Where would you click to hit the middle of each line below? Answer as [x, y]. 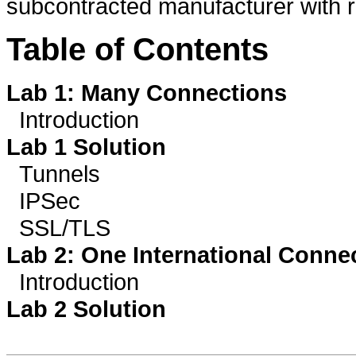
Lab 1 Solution [86, 146]
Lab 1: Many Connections [147, 92]
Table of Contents [137, 49]
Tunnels [53, 173]
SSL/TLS [58, 227]
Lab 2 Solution [86, 308]
